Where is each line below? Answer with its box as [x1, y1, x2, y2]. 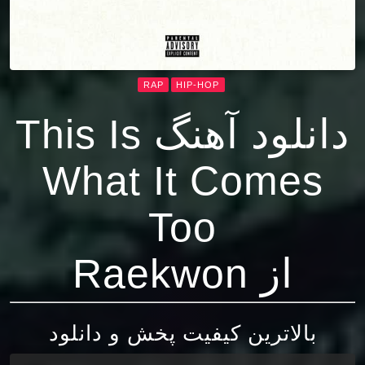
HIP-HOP [176, 80, 220, 90]
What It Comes [42, 158, 323, 204]
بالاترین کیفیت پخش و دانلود [48, 321, 317, 346]
